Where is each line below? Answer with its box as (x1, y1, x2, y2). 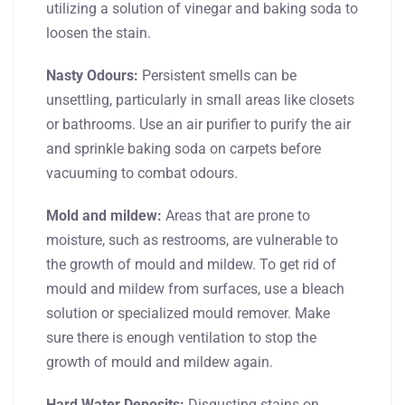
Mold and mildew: (46, 206, 162, 224)
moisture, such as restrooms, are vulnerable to (46, 231, 338, 249)
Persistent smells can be (138, 66, 297, 84)
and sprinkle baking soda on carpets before (46, 139, 321, 157)
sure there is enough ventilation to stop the (46, 328, 316, 346)
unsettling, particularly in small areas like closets (46, 90, 354, 108)
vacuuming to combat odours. (46, 164, 238, 182)
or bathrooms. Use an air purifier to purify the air (46, 115, 351, 133)
